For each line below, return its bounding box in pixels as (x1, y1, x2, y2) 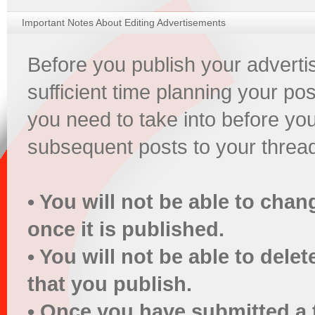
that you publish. (27, 273, 192, 295)
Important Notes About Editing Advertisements (22, 17, 226, 28)
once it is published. (27, 218, 224, 240)
